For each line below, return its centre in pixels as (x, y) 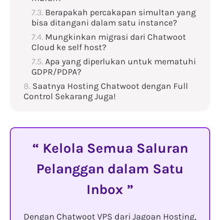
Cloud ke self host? (69, 47)
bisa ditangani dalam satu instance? (104, 23)
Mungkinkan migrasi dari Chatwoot (116, 37)
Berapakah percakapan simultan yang (121, 13)
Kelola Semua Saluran (113, 148)
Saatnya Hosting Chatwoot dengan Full (110, 86)
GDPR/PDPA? (56, 72)
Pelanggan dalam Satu (110, 169)
